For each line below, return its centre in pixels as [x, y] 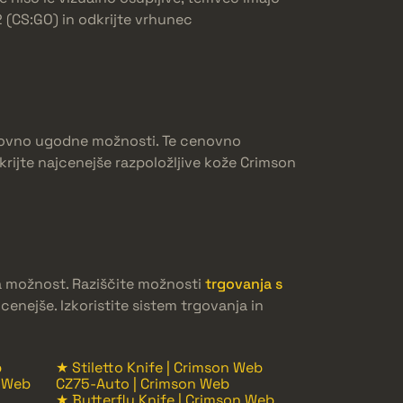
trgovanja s [244, 283]
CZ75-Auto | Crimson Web [143, 383]
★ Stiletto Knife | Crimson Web [159, 367]
